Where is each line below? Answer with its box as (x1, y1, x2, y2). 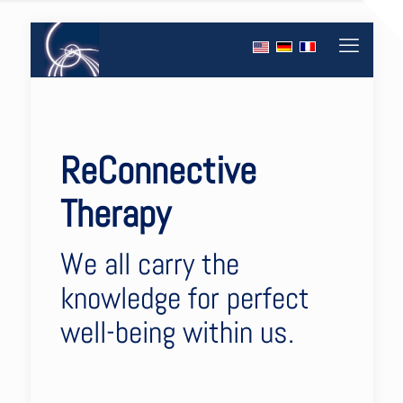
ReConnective (59, 147, 256, 194)
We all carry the (59, 245, 239, 284)
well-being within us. (59, 313, 294, 353)
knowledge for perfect (59, 279, 309, 318)
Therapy (59, 190, 171, 237)
